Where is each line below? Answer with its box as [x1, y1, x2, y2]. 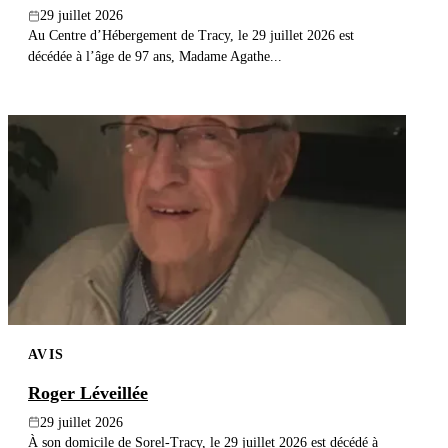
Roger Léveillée [28, 382, 148, 403]
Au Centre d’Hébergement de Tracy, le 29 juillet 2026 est [28, 27, 354, 44]
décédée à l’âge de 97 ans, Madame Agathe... [28, 48, 282, 65]
